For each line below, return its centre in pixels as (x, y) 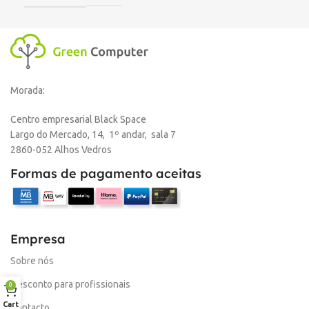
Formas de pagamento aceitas (106, 173)
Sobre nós (32, 260)
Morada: (28, 90)
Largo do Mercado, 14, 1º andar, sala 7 (93, 134)
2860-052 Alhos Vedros (61, 149)
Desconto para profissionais (70, 284)
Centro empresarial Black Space (78, 119)
